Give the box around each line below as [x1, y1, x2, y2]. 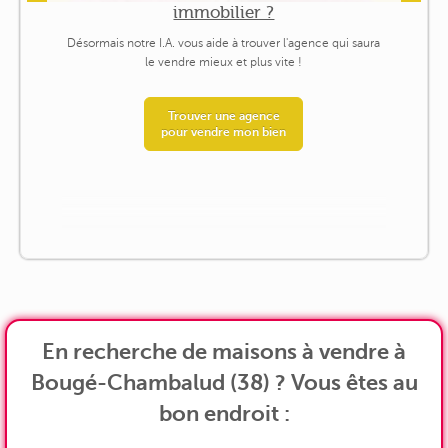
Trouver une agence [167, 109, 280, 124]
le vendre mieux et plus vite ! [145, 55, 303, 70]
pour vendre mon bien [161, 125, 287, 140]
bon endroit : [158, 400, 290, 426]
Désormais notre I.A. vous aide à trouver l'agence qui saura [67, 36, 381, 51]
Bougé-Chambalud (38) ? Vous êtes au [30, 369, 418, 395]
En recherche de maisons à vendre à [42, 338, 406, 364]
